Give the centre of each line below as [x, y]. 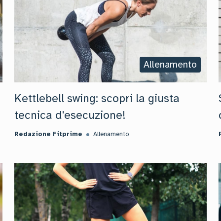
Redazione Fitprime [49, 134]
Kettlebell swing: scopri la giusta [97, 98]
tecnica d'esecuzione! [70, 115]
